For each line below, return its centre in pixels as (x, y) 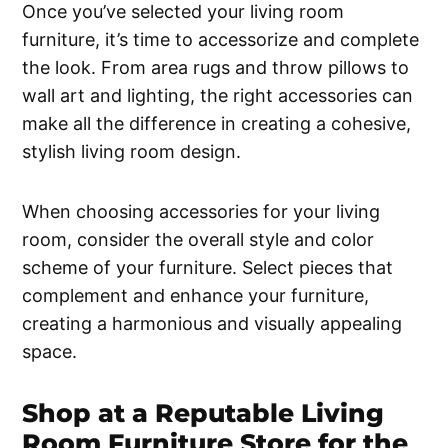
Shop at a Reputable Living (203, 412)
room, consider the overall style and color (198, 239)
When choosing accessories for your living (201, 211)
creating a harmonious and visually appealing (212, 323)
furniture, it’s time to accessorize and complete (221, 39)
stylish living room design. (132, 151)
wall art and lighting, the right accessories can (218, 95)
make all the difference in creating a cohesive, (217, 123)
